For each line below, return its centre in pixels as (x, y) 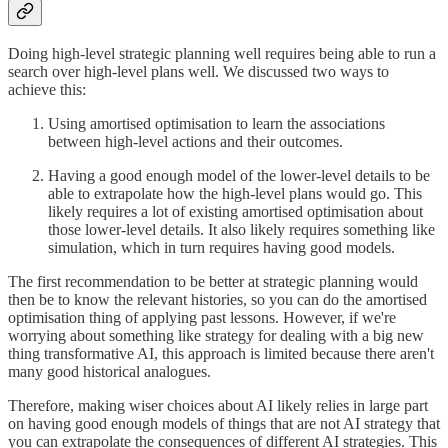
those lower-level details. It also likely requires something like (241, 229)
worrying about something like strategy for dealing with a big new (216, 335)
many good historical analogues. (109, 371)
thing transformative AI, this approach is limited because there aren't (221, 353)
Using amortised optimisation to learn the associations (216, 123)
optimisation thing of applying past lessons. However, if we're (202, 317)
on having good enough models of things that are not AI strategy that (224, 423)
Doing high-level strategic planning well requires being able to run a (222, 53)
